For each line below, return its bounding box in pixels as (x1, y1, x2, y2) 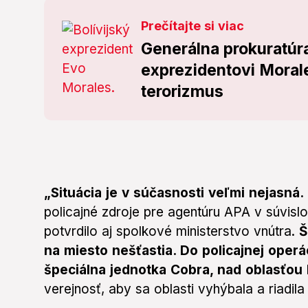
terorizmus (141, 82, 224, 102)
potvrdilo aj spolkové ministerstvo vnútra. (44, 223, 299, 240)
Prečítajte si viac (141, 19, 245, 34)
